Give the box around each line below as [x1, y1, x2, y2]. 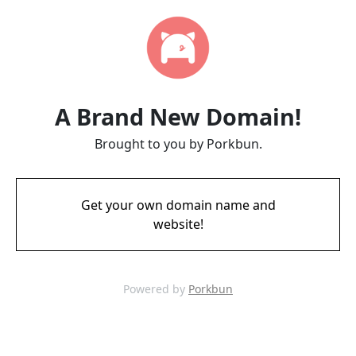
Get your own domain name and [80, 196, 276, 214]
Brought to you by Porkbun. [94, 135, 262, 153]
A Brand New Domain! [55, 101, 301, 132]
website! [153, 215, 203, 233]
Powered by [123, 281, 188, 296]
